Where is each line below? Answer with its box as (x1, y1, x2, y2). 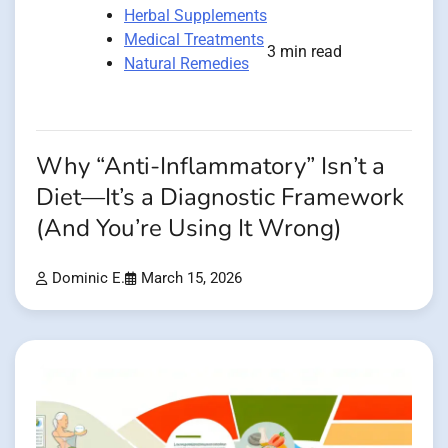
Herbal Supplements (124, 5, 267, 25)
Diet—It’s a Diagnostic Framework (36, 180, 404, 214)
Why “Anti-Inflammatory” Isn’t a (36, 149, 385, 183)
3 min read (267, 41, 342, 61)
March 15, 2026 (141, 269, 242, 287)
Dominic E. (52, 269, 125, 287)
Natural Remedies (124, 53, 249, 73)
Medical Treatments (124, 29, 264, 49)
